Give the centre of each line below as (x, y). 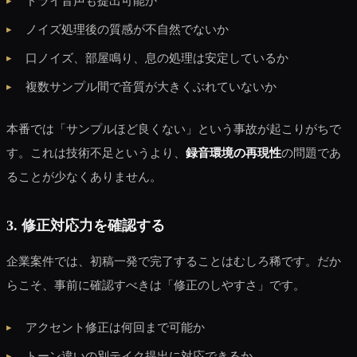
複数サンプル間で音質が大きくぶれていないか (151, 86)
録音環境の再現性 (233, 152)
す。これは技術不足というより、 (96, 152)
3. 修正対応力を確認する (86, 225)
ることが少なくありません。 (84, 176)
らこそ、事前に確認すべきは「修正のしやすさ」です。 (156, 284)
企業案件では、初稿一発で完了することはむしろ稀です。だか (174, 261)
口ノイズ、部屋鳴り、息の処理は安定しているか (157, 57)
